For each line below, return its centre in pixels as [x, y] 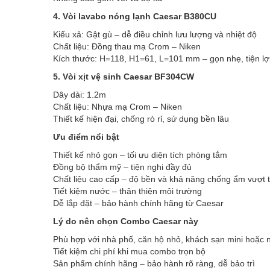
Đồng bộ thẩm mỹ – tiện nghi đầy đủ [122, 167]
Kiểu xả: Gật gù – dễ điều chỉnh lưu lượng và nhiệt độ [155, 35]
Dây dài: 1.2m [80, 95]
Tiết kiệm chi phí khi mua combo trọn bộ [129, 252]
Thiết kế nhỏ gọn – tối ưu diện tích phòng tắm [140, 155]
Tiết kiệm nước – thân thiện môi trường [127, 191]
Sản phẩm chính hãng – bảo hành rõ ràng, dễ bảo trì [154, 264]
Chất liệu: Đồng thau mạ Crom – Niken [127, 47]
